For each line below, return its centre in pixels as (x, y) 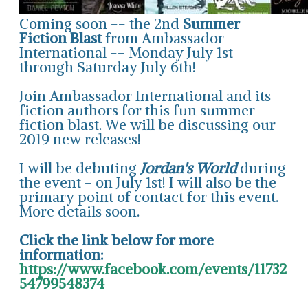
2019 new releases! (80, 139)
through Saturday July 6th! (108, 67)
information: (62, 254)
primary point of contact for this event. (149, 197)
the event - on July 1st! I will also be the (148, 182)
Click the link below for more (117, 240)
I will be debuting (80, 168)
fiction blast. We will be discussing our (147, 124)
